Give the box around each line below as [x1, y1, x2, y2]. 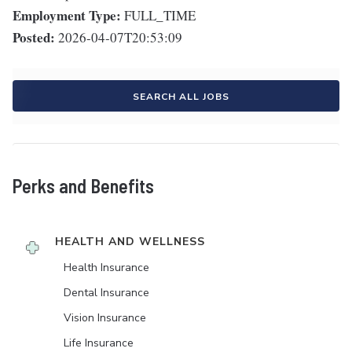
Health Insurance [64, 260, 149, 276]
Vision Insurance [64, 310, 146, 326]
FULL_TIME [124, 6, 196, 25]
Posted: [13, 27, 55, 48]
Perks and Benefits [13, 174, 154, 198]
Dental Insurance [64, 285, 149, 301]
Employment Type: [13, 5, 121, 26]
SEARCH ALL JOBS [132, 90, 229, 104]
